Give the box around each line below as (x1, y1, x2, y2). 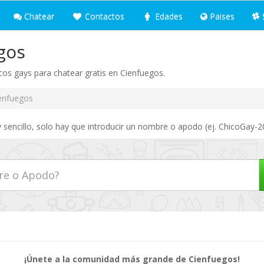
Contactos (82, 11, 124, 22)
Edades (153, 11, 183, 22)
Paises (207, 11, 235, 22)
